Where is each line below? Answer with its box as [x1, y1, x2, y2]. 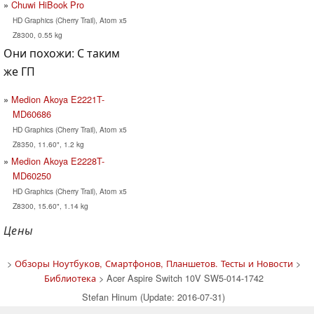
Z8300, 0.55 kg [12, 29, 62, 40]
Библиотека [43, 271, 96, 285]
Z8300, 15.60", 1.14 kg [12, 200, 88, 211]
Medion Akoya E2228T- [11, 153, 104, 168]
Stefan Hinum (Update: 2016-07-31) [82, 289, 225, 303]
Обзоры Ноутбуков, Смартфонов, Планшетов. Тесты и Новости [14, 256, 293, 270]
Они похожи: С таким [4, 44, 120, 61]
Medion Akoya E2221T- [11, 92, 104, 106]
